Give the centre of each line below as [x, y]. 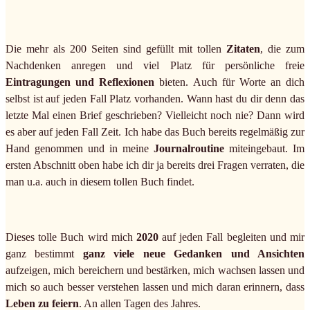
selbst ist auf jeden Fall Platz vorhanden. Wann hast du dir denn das [155, 99]
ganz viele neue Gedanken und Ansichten [190, 254]
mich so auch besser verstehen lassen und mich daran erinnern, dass [155, 287]
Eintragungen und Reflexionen [80, 82]
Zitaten [243, 49]
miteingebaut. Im [264, 149]
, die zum [282, 49]
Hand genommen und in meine [80, 149]
